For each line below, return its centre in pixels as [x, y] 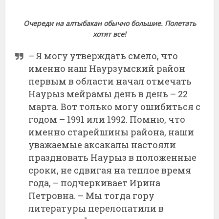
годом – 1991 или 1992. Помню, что [107, 119]
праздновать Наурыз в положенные [113, 157]
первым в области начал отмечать [110, 81]
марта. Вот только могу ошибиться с [115, 106]
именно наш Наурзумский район [107, 68]
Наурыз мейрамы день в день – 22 [108, 94]
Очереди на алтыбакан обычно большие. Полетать [109, 23]
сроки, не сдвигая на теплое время [110, 170]
